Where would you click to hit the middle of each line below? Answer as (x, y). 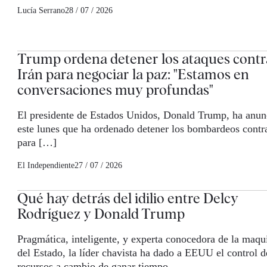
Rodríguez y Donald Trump (101, 214)
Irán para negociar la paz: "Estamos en (133, 74)
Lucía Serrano (41, 11)
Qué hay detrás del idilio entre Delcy (128, 198)
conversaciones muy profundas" (115, 90)
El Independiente (46, 166)
